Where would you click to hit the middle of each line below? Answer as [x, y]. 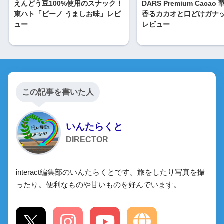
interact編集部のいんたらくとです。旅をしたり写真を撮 [110, 172]
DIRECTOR [87, 139]
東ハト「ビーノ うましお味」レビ [67, 14]
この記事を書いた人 [58, 92]
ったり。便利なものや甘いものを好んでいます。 [98, 184]
